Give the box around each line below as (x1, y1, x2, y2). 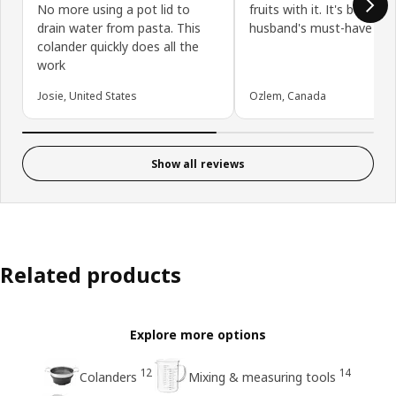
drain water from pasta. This (37, 19, 201, 37)
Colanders (80, 369, 137, 386)
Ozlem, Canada (249, 88, 326, 104)
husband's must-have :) (249, 19, 383, 37)
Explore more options (130, 326, 266, 344)
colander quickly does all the (37, 38, 199, 56)
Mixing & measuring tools (188, 369, 336, 386)
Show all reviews (150, 156, 246, 171)
